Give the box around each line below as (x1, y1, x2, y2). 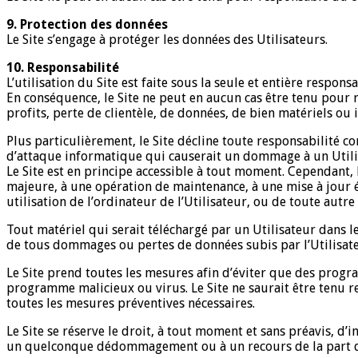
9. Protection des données (6, 16, 168, 32)
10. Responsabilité (6, 59, 119, 75)
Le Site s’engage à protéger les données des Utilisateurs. (6, 31, 328, 47)
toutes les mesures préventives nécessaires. (6, 295, 255, 311)
